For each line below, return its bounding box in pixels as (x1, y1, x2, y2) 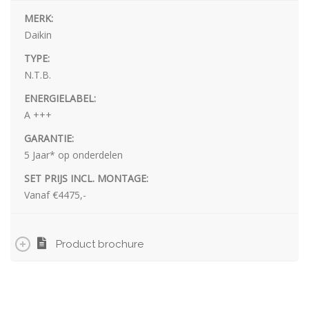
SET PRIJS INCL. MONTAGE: (24, 171, 148, 185)
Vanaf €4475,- (24, 188, 86, 201)
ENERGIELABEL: (24, 91, 96, 105)
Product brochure (56, 237, 143, 250)
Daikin (24, 28, 52, 41)
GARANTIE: (24, 131, 74, 145)
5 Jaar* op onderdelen (24, 148, 123, 161)
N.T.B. (24, 68, 51, 81)
